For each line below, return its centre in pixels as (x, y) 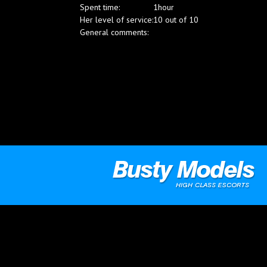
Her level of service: (117, 20)
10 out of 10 (176, 20)
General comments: (114, 32)
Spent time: (100, 7)
